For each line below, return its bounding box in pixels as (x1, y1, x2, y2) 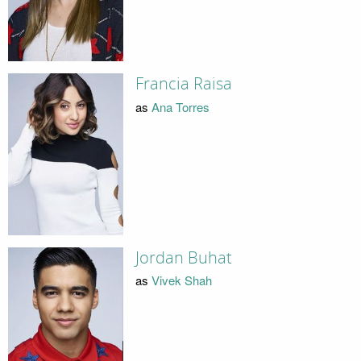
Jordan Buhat (135, 247, 232, 268)
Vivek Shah (151, 272, 212, 289)
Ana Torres (151, 98, 210, 115)
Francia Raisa (135, 74, 232, 94)
